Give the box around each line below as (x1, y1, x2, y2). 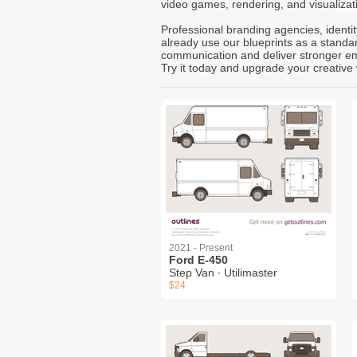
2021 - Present (169, 241, 233, 253)
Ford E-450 (169, 253, 228, 266)
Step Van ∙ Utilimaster (169, 265, 277, 279)
